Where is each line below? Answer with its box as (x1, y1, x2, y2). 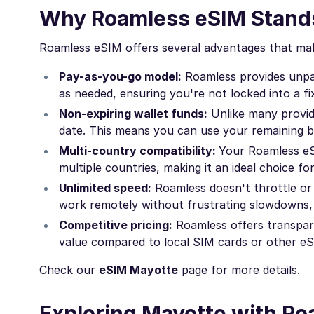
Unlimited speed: (59, 181, 151, 196)
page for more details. (178, 263, 300, 278)
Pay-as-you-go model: (59, 69, 182, 84)
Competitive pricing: (59, 218, 172, 233)
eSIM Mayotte (99, 263, 178, 278)
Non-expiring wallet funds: (59, 107, 207, 121)
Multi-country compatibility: (59, 144, 219, 158)
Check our (39, 263, 99, 278)
